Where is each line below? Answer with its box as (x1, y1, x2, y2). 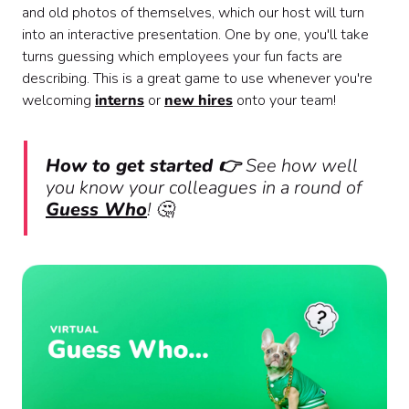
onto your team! (233, 90, 336, 111)
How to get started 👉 (46, 153, 246, 179)
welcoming (22, 90, 95, 111)
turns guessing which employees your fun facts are (22, 47, 342, 68)
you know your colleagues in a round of (46, 175, 362, 201)
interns (95, 90, 144, 111)
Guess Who (46, 197, 147, 223)
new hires (164, 90, 233, 111)
